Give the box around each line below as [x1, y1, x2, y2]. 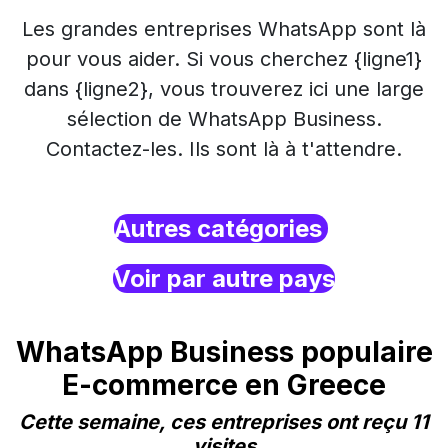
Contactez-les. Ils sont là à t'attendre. [46, 137, 402, 161]
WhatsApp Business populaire [15, 335, 433, 369]
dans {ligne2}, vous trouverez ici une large [24, 77, 424, 101]
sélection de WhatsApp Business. [66, 107, 382, 131]
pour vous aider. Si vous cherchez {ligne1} [26, 47, 422, 71]
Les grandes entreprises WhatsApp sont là [22, 17, 426, 41]
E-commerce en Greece [62, 368, 386, 402]
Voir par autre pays [113, 264, 335, 293]
